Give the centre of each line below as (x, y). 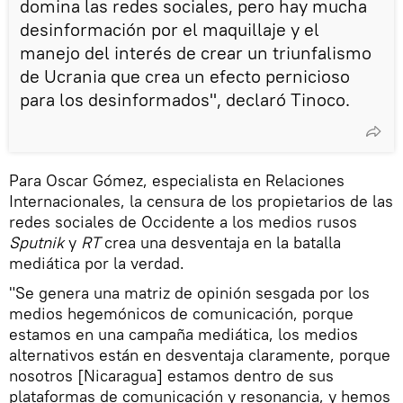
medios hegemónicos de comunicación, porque (181, 313)
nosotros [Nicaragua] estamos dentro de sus (171, 375)
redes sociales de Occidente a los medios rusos (183, 221)
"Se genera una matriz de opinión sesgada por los (189, 292)
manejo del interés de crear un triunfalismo (196, 52)
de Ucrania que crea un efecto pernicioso (185, 76)
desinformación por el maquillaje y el (170, 29)
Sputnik (36, 242)
